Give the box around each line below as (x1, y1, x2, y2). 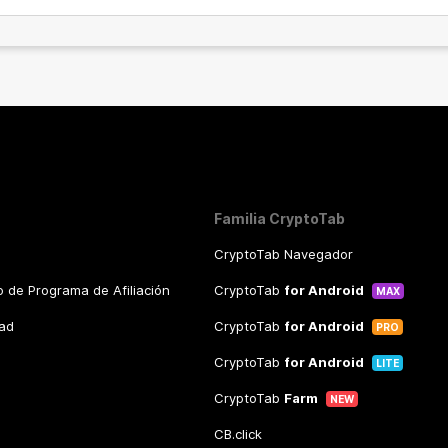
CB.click (214, 426, 262, 442)
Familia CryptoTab (214, 210, 345, 227)
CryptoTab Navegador (214, 246, 353, 262)
